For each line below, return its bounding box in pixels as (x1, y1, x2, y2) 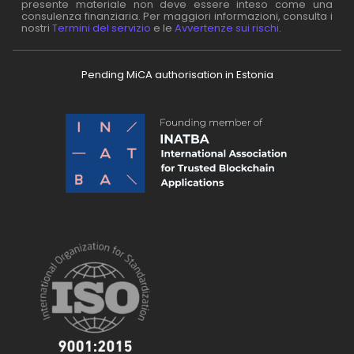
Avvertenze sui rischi (175, 21, 280, 36)
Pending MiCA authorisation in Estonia (81, 67, 273, 83)
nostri (21, 21, 53, 36)
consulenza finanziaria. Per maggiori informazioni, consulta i (21, 9, 333, 24)
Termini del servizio (52, 21, 152, 36)
